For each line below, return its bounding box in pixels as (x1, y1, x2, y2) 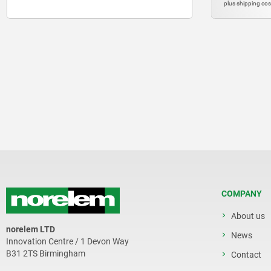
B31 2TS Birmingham (6, 249, 85, 259)
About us (231, 211, 265, 221)
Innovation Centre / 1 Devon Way (6, 237, 129, 247)
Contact (231, 250, 261, 260)
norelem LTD (6, 224, 55, 235)
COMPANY (221, 189, 262, 198)
